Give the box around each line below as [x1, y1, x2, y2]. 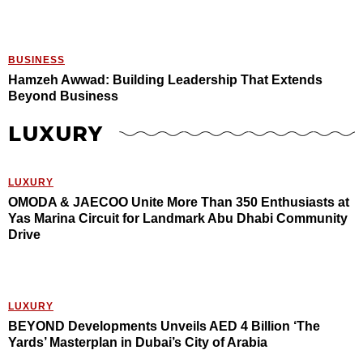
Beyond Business [8, 89, 118, 104]
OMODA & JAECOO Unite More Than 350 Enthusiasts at [8, 195, 349, 210]
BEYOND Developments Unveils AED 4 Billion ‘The [8, 319, 320, 334]
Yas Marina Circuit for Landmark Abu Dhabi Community [8, 211, 348, 226]
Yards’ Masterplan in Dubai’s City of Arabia [8, 335, 267, 350]
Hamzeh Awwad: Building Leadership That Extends [8, 73, 322, 88]
